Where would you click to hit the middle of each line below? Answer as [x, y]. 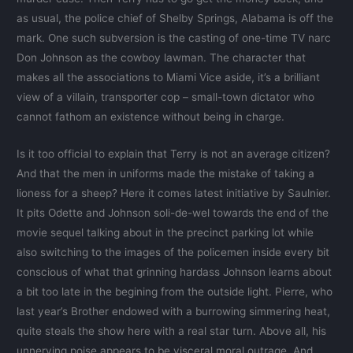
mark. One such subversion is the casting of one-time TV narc [174, 38]
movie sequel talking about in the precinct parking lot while [165, 233]
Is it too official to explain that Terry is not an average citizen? [174, 154]
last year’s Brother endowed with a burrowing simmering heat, [174, 312]
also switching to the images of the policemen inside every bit [173, 253]
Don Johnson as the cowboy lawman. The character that [162, 58]
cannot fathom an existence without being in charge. [151, 117]
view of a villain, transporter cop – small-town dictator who [166, 97]
